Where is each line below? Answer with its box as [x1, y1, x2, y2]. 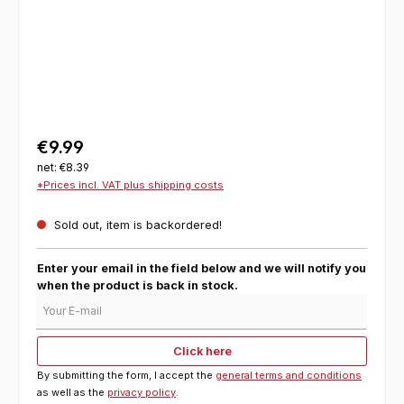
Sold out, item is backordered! [50, 217, 222, 232]
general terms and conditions [216, 368, 362, 381]
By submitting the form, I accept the [37, 368, 216, 381]
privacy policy [107, 385, 176, 399]
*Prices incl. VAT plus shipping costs [37, 178, 224, 191]
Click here [172, 344, 232, 358]
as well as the [37, 385, 107, 399]
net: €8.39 [37, 160, 89, 174]
